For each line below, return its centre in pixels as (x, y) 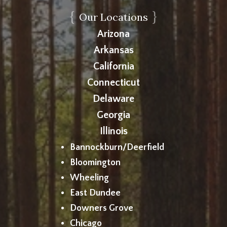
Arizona (113, 34)
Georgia (113, 115)
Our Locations (113, 17)
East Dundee (95, 193)
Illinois (113, 131)
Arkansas (113, 50)
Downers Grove (101, 208)
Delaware (113, 99)
